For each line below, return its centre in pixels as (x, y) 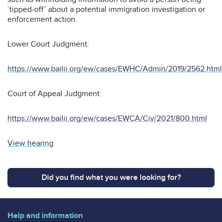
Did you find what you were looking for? (111, 178)
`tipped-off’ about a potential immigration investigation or (106, 10)
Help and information (45, 216)
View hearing (30, 143)
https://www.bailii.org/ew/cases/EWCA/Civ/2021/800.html (107, 119)
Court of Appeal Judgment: (55, 94)
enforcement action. (42, 20)
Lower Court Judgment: (48, 44)
